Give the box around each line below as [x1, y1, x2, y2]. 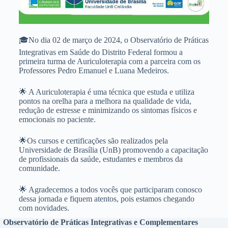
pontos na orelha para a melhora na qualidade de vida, [18, 97, 191, 105]
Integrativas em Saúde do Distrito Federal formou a [18, 48, 183, 56]
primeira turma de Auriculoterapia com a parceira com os [18, 57, 201, 66]
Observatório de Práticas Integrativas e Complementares [3, 218, 198, 226]
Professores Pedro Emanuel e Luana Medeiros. [18, 66, 169, 75]
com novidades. [18, 204, 69, 212]
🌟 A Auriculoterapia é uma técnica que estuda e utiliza [18, 88, 194, 96]
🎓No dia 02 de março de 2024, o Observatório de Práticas [18, 36, 209, 44]
